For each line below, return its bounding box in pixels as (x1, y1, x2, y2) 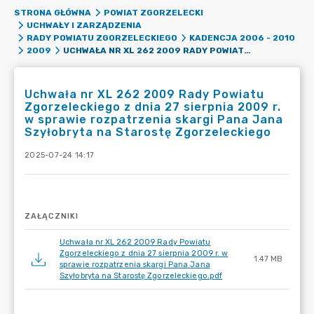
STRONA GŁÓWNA (14, 8, 91, 18)
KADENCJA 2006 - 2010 (189, 33, 295, 43)
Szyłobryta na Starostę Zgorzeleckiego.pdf (60, 271, 223, 280)
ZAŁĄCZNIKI (25, 212, 78, 221)
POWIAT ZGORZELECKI (103, 8, 203, 18)
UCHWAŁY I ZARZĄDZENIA (26, 20, 142, 30)
